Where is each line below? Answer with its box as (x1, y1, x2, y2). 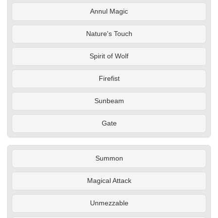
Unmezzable (90, 200, 128, 207)
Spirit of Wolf (90, 53, 128, 60)
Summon (95, 155, 123, 163)
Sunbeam (94, 97, 124, 105)
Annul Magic (90, 8, 128, 16)
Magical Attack (87, 177, 131, 185)
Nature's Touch (86, 30, 132, 38)
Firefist (98, 75, 120, 83)
